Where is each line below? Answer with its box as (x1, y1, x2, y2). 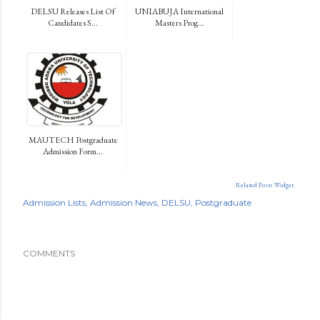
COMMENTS (23, 247, 75, 259)
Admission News (90, 196, 157, 208)
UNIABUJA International (135, 5, 224, 17)
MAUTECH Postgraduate (28, 134, 118, 146)
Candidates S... (48, 16, 98, 29)
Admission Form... (43, 145, 103, 157)
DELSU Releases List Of (31, 5, 115, 17)
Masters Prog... (154, 16, 204, 29)
